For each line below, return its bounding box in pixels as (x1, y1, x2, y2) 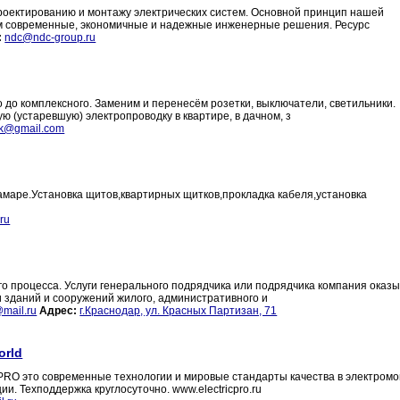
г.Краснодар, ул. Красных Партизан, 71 (79, 304, 278, 318)
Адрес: (39, 304, 78, 318)
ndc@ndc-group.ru (4, 31, 96, 45)
